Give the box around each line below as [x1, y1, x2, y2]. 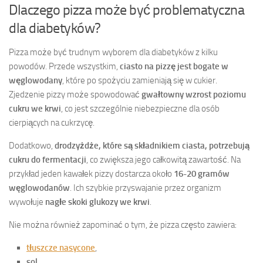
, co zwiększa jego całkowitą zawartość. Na [86, 154, 241, 165]
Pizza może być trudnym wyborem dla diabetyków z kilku [9, 46, 218, 58]
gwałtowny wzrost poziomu [141, 89, 246, 100]
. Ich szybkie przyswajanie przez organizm [70, 182, 221, 193]
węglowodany [9, 75, 62, 86]
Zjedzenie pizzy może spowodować [9, 89, 141, 100]
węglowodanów [9, 182, 70, 193]
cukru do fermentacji [9, 154, 86, 165]
